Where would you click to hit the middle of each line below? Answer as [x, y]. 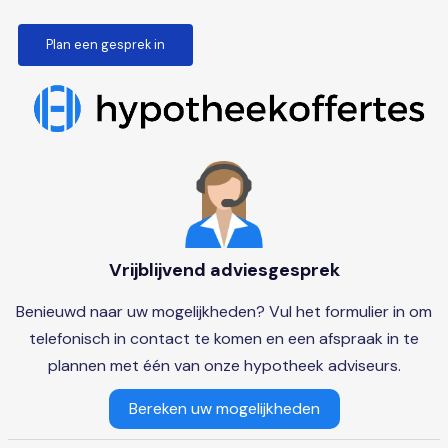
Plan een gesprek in [105, 44]
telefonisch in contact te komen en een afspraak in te [224, 339]
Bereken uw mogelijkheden [224, 409]
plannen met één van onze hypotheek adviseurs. [224, 366]
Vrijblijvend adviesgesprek [224, 270]
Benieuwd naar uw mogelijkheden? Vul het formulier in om [224, 312]
